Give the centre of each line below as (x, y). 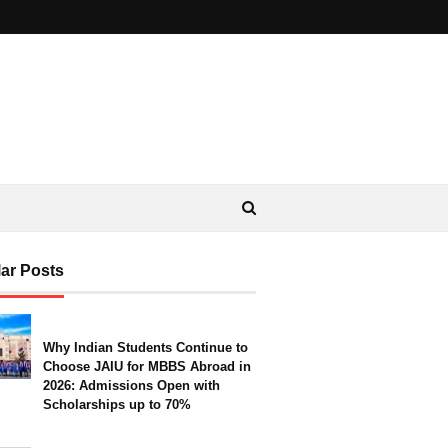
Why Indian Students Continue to (145, 347)
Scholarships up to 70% (117, 404)
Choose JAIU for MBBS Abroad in (147, 366)
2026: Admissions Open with (131, 385)
